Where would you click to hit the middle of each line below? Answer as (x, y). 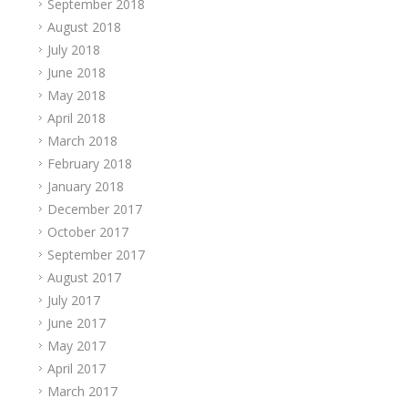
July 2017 (73, 300)
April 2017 (76, 368)
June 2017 (76, 323)
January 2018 (85, 186)
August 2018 (84, 27)
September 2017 (96, 255)
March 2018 (82, 141)
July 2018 (73, 50)
